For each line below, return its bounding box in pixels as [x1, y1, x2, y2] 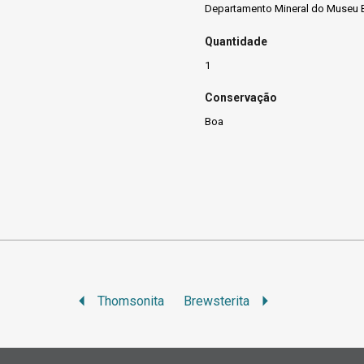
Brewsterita [184, 292, 250, 309]
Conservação [205, 91, 277, 105]
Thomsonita [97, 292, 165, 309]
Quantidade [205, 34, 267, 48]
